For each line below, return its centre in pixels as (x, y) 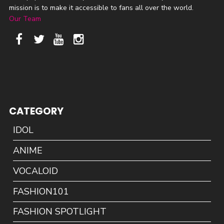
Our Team (25, 18)
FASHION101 (41, 191)
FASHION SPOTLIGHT (60, 212)
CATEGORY (36, 111)
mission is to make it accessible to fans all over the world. (101, 7)
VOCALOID (36, 171)
